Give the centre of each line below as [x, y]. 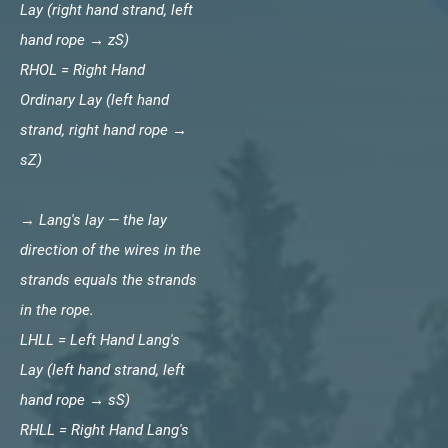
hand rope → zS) [74, 39]
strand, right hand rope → [103, 129]
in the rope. [66, 309]
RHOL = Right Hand [82, 69]
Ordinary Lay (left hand [94, 99]
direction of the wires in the [110, 249]
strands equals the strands [108, 279]
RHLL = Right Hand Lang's [104, 429]
